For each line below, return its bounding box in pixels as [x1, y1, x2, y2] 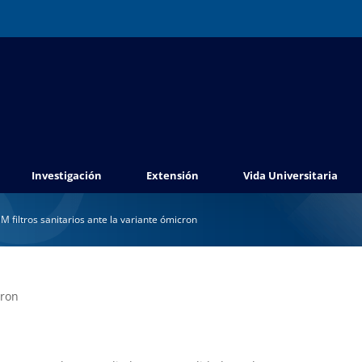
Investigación [32, 168, 102, 183]
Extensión [146, 168, 199, 183]
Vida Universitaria [243, 168, 338, 183]
